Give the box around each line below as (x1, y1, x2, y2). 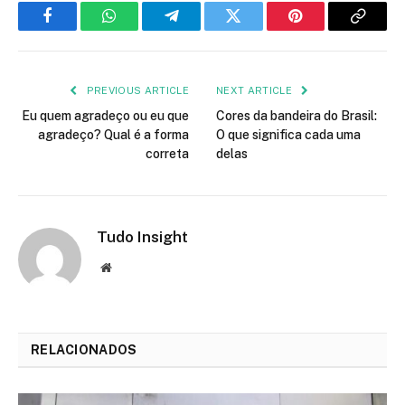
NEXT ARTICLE (216, 84, 296, 96)
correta (146, 146, 189, 161)
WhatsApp (108, 21, 178, 38)
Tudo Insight (97, 227, 188, 246)
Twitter (231, 21, 279, 38)
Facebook (45, 21, 109, 38)
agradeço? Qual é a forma (38, 127, 189, 142)
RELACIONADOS (31, 342, 137, 357)
